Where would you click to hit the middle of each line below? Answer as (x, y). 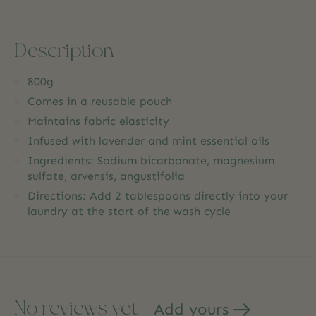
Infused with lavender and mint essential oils (148, 140)
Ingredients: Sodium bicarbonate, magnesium (151, 160)
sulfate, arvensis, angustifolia (108, 176)
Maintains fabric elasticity (98, 121)
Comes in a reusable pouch (100, 101)
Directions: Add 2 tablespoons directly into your (158, 195)
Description (64, 49)
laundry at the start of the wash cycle (129, 211)
